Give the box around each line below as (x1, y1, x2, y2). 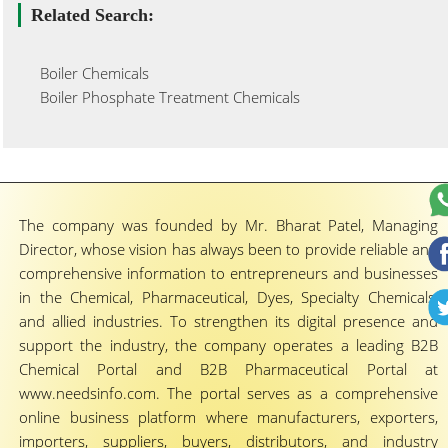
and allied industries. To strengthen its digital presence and (19, 311, 438, 331)
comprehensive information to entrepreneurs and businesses (19, 263, 438, 283)
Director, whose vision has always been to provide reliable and (19, 239, 438, 259)
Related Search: (31, 5, 154, 25)
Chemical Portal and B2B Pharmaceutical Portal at (19, 359, 438, 379)
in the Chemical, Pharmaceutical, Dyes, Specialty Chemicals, (19, 287, 438, 307)
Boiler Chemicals (28, 63, 149, 83)
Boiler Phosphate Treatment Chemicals (28, 87, 300, 107)
